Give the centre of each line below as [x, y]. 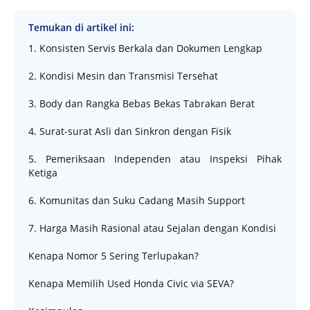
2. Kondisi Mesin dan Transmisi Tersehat [123, 75]
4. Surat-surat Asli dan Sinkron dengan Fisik [130, 131]
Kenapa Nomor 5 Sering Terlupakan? [113, 255]
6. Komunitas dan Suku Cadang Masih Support [137, 200]
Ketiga [43, 172]
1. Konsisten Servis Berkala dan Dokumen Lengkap [145, 48]
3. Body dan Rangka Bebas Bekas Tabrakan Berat [142, 103]
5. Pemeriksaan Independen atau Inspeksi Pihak [155, 158]
